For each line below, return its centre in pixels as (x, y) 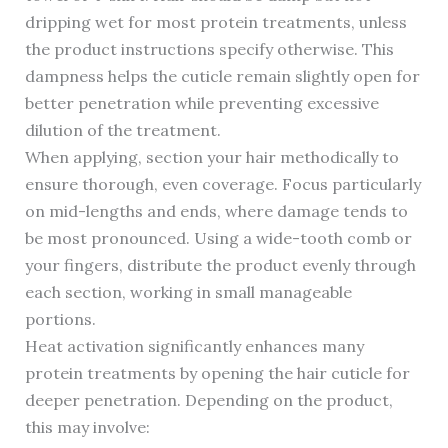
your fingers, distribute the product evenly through (220, 265)
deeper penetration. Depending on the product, (208, 400)
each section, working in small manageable (188, 292)
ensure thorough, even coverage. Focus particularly (222, 184)
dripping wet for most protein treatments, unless (215, 22)
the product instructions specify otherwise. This (209, 49)
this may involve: (87, 427)
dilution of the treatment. (122, 130)
